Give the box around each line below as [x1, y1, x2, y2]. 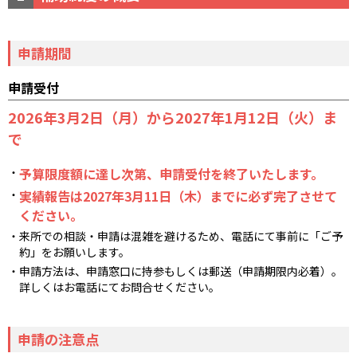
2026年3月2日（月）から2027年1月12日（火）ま [8, 106, 337, 127]
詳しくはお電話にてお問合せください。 [19, 279, 220, 296]
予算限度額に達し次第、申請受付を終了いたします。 [19, 163, 324, 183]
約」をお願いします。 [19, 244, 130, 261]
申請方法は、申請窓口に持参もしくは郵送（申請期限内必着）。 [19, 263, 343, 280]
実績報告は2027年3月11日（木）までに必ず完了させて [19, 186, 337, 206]
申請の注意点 [17, 329, 99, 350]
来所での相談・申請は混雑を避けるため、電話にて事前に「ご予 [19, 228, 343, 245]
